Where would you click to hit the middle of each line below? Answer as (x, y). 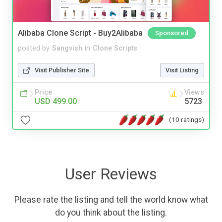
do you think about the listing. (111, 212)
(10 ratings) (187, 120)
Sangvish (67, 48)
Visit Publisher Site (62, 70)
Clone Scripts (115, 48)
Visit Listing (182, 70)
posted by (34, 48)
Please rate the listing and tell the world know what (111, 199)
